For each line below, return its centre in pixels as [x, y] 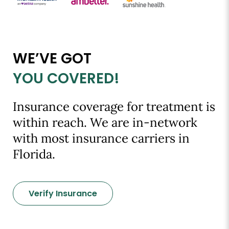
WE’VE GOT [52, 58]
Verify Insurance [63, 193]
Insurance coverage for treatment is [114, 106]
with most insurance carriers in [101, 138]
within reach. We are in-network [105, 122]
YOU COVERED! [66, 78]
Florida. [34, 154]
